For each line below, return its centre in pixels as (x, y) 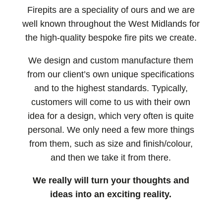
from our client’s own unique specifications (111, 75)
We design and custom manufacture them (111, 61)
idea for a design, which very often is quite (111, 116)
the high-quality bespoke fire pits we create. (111, 38)
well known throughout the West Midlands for (111, 24)
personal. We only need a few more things (111, 130)
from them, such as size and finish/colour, (111, 144)
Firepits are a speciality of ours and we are (111, 10)
